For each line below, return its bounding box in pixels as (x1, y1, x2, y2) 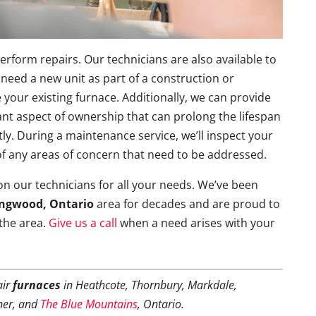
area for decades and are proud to (94, 196, 281, 212)
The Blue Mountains (40, 296, 138, 312)
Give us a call (49, 215, 118, 231)
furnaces (13, 277, 61, 293)
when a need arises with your (117, 215, 276, 231)
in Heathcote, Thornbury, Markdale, (61, 277, 238, 293)
